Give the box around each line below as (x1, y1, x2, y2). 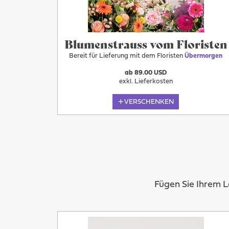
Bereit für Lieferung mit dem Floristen (69, 53, 185, 60)
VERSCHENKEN (124, 98, 174, 105)
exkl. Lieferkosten (119, 78, 173, 85)
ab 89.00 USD (125, 70, 167, 76)
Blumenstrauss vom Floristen (64, 35, 227, 52)
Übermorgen (185, 53, 223, 60)
